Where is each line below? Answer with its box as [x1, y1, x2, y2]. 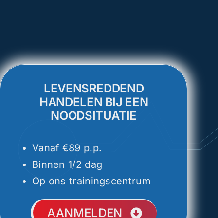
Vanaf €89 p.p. [32, 142, 102, 154]
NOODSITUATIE [51, 109, 137, 123]
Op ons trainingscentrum [32, 175, 151, 187]
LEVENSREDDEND [43, 81, 144, 95]
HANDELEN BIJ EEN [39, 95, 148, 109]
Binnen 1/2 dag [32, 159, 103, 170]
